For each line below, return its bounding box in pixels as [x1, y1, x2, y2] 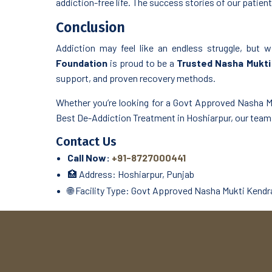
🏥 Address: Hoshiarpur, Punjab [67, 168, 194, 180]
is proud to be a [107, 57, 177, 69]
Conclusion [56, 19, 125, 36]
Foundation [56, 57, 107, 69]
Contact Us [56, 134, 117, 149]
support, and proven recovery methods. [56, 72, 216, 84]
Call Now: [67, 152, 110, 164]
